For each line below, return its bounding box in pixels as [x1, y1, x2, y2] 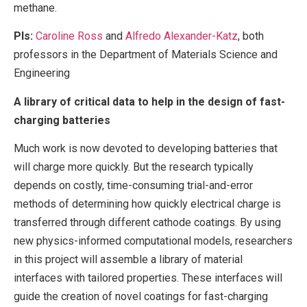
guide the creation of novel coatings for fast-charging [14, 289, 268, 303]
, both [238, 29, 264, 43]
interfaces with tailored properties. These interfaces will [14, 271, 282, 284]
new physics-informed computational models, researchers [14, 234, 293, 247]
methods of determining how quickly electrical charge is [14, 197, 281, 210]
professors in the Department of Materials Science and [14, 48, 278, 62]
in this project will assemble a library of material [14, 252, 243, 266]
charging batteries [14, 113, 110, 127]
